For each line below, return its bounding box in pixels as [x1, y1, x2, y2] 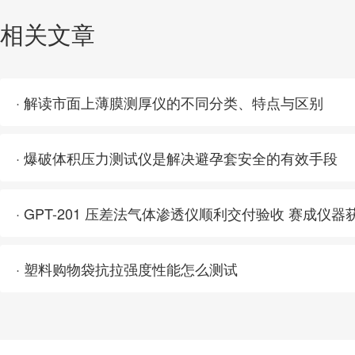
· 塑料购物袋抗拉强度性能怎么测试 [16, 258, 238, 279]
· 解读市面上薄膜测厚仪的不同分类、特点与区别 [16, 92, 323, 113]
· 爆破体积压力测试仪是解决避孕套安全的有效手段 [16, 147, 338, 168]
